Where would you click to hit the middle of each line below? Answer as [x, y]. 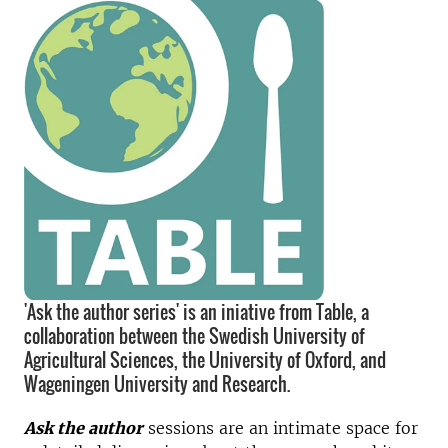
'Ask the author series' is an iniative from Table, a [196, 312]
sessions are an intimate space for [280, 428]
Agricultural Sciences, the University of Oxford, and [205, 360]
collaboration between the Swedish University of [194, 336]
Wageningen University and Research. [159, 384]
